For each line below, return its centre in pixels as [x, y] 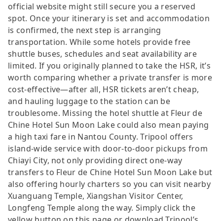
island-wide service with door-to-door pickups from [108, 148]
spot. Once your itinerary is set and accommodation [109, 18]
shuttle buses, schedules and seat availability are [103, 54]
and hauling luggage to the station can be [89, 101]
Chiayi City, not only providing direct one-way [95, 160]
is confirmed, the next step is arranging [85, 30]
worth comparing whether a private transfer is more [110, 77]
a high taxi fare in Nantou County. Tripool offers [101, 136]
